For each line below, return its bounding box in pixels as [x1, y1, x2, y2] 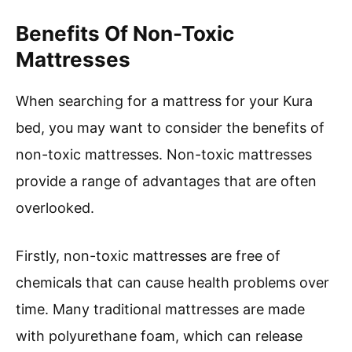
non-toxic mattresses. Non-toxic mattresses [16, 146, 312, 163]
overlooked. [16, 200, 94, 217]
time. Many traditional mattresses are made [16, 301, 305, 318]
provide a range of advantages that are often [16, 173, 317, 190]
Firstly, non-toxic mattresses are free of [16, 247, 280, 265]
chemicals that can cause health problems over [16, 274, 329, 291]
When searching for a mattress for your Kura [16, 93, 313, 110]
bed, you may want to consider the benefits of [16, 119, 324, 137]
